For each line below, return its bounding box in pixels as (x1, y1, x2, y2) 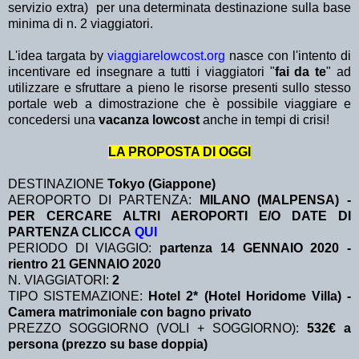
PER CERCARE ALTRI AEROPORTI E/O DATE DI (8, 209, 351, 224)
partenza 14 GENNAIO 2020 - (151, 241, 352, 256)
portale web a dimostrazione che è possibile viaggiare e (8, 97, 351, 111)
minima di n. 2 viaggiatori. (8, 17, 153, 31)
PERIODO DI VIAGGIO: (8, 241, 152, 256)
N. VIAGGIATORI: (8, 273, 112, 288)
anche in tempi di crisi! (203, 113, 329, 127)
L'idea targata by (8, 49, 107, 63)
